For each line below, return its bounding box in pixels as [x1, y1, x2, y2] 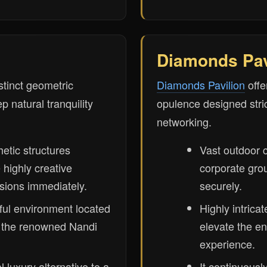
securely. [200, 178, 242, 193]
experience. [200, 236, 255, 252]
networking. [157, 114, 212, 129]
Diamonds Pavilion [157, 77, 245, 92]
